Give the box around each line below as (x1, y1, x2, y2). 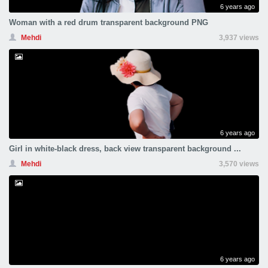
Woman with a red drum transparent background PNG (9, 18, 208, 27)
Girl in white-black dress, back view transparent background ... (9, 144, 241, 153)
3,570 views (219, 160, 259, 168)
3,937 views (219, 33, 259, 42)
